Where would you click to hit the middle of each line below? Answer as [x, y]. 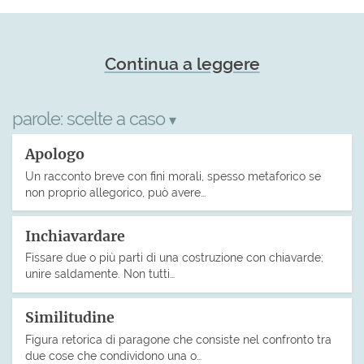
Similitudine [70, 318]
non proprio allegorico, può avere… [115, 192]
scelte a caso [118, 118]
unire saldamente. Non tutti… [100, 274]
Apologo [55, 154]
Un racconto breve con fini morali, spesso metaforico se [173, 175]
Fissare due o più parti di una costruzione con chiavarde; [174, 258]
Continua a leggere [182, 63]
